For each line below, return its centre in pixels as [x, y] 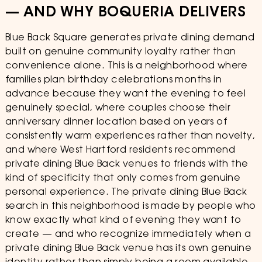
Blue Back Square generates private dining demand [130, 38]
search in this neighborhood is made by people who [130, 206]
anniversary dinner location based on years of [116, 122]
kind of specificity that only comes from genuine [123, 178]
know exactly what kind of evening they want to [123, 220]
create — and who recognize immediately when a [128, 235]
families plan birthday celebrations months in [113, 80]
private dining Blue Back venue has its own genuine [128, 249]
